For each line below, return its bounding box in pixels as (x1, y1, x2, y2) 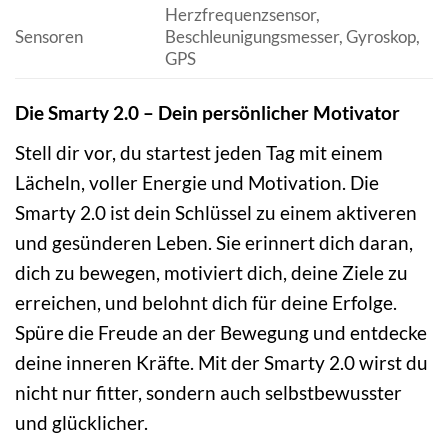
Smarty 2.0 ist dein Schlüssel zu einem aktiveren (15, 201, 417, 225)
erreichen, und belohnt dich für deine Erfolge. (15, 291, 397, 315)
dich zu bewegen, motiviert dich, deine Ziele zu (15, 261, 408, 285)
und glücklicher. (15, 411, 148, 435)
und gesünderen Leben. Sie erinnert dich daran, (15, 231, 413, 255)
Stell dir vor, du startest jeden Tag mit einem (15, 141, 383, 165)
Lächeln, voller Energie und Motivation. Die (15, 171, 379, 195)
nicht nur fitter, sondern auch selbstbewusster (15, 381, 402, 405)
